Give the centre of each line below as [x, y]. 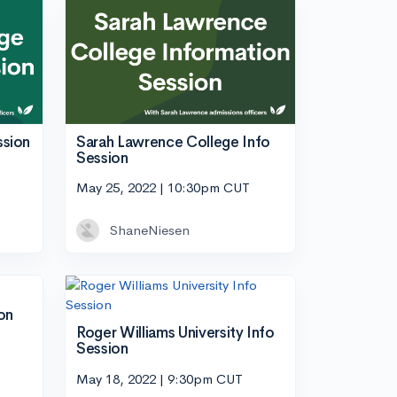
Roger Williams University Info [175, 333]
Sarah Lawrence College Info [173, 142]
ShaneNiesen [150, 230]
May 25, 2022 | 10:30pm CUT [163, 188]
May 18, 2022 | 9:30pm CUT [160, 378]
